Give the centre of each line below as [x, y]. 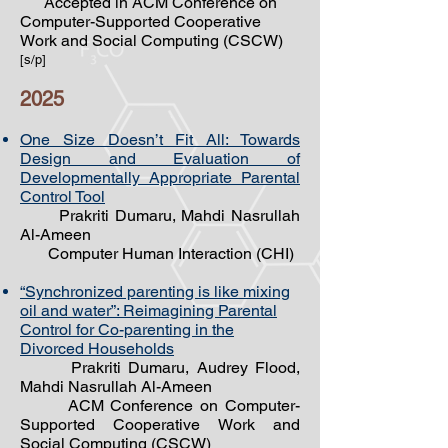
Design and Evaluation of [160, 158]
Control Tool [62, 196]
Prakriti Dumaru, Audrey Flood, [160, 367]
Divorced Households [97, 348]
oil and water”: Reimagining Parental [148, 310]
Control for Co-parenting [107, 329]
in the [214, 329]
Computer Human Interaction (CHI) [157, 253]
